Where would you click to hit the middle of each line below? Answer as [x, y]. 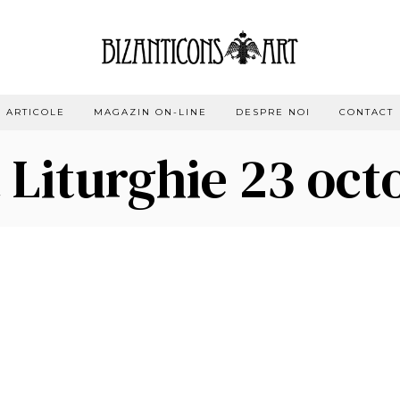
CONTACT [367, 112]
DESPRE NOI [273, 112]
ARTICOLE [36, 112]
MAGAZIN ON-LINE [150, 112]
